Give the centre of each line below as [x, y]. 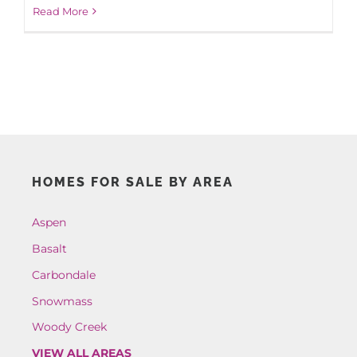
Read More [61, 11]
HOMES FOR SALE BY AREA [132, 182]
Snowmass [62, 301]
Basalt [49, 249]
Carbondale [63, 275]
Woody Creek [69, 327]
